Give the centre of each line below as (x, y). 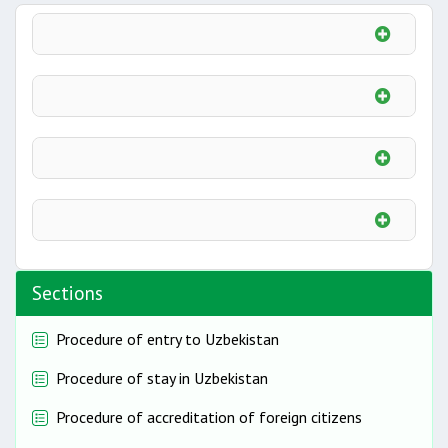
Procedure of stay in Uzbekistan (162, 378)
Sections (67, 292)
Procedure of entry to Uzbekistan (167, 339)
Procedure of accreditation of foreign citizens (209, 417)
